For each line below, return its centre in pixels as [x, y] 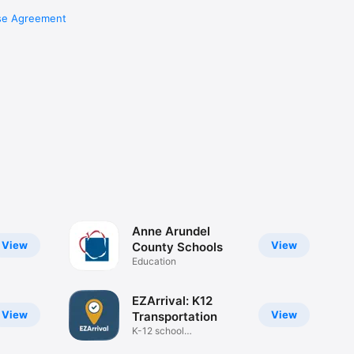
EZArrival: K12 [172, 301]
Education [154, 262]
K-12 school [158, 331]
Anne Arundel [171, 232]
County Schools [177, 247]
